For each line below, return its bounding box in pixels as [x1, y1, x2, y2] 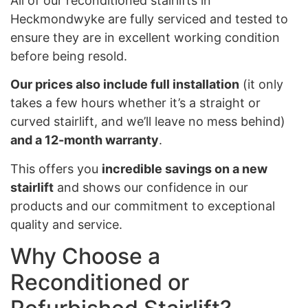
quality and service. [10, 217, 122, 232]
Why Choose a [10, 243, 160, 270]
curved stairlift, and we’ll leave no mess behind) [10, 114, 285, 129]
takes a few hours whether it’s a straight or [10, 96, 261, 111]
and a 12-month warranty [10, 133, 159, 148]
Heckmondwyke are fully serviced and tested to [10, 11, 288, 26]
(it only [239, 77, 283, 92]
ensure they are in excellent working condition [10, 30, 280, 45]
